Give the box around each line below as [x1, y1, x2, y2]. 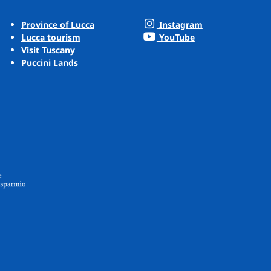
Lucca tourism [21, 31, 80, 44]
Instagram [156, 19, 203, 31]
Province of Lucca [21, 19, 94, 31]
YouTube [156, 31, 195, 44]
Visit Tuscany [21, 44, 75, 56]
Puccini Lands [21, 57, 78, 69]
